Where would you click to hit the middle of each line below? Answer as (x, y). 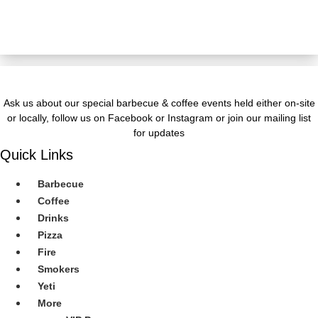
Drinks (53, 218)
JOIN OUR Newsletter (159, 44)
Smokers (59, 269)
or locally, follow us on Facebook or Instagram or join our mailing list (159, 117)
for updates (159, 132)
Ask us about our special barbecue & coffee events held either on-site (159, 103)
